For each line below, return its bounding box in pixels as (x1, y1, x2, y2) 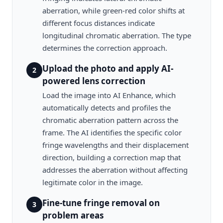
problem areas (42, 210, 104, 221)
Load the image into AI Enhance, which (42, 90, 176, 100)
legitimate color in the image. (42, 177, 143, 187)
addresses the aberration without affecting (42, 165, 188, 175)
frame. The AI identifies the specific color (42, 127, 182, 137)
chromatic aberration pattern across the (42, 115, 178, 125)
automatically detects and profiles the (42, 103, 171, 112)
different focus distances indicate (42, 18, 155, 28)
